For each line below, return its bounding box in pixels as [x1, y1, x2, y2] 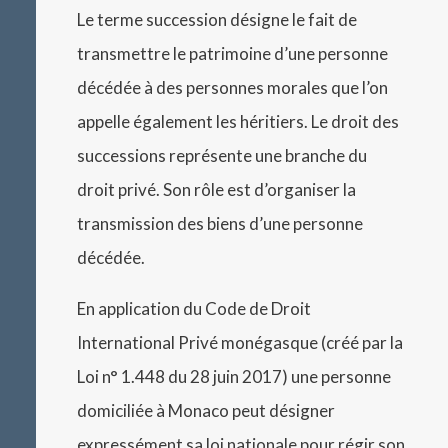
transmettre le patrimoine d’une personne [77, 42, 389, 64]
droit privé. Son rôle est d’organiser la [77, 178, 357, 200]
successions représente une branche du [77, 144, 368, 166]
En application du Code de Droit [77, 297, 312, 319]
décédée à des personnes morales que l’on [77, 76, 389, 98]
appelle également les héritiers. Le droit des [77, 110, 400, 132]
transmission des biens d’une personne [77, 212, 364, 234]
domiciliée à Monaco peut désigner [77, 399, 336, 421]
